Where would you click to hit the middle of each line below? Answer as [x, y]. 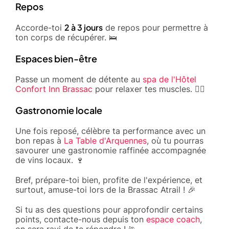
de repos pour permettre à [155, 27]
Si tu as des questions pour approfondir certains [109, 209]
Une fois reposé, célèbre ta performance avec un [110, 131]
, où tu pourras [175, 140]
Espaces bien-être [56, 58]
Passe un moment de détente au [79, 79]
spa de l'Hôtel [169, 79]
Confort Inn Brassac [54, 89]
